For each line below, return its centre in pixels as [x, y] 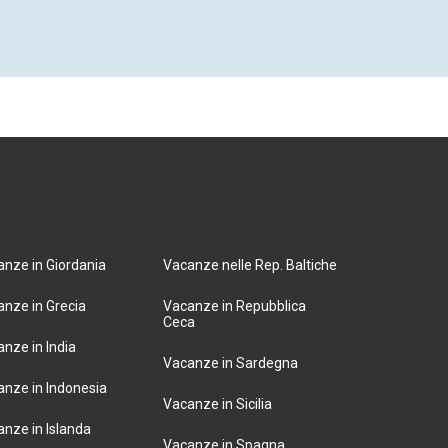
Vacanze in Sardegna [230, 363]
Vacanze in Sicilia [217, 404]
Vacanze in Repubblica [234, 306]
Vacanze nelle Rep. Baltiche [249, 265]
